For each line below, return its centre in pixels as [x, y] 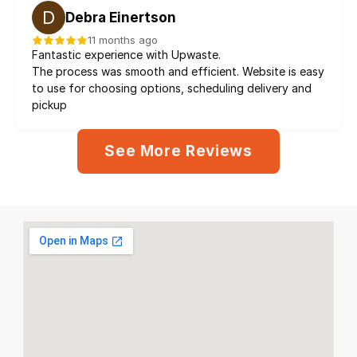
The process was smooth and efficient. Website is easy [178, 71]
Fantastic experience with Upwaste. [126, 55]
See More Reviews [178, 151]
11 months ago [123, 40]
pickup [49, 105]
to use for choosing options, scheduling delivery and [172, 88]
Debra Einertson [121, 18]
